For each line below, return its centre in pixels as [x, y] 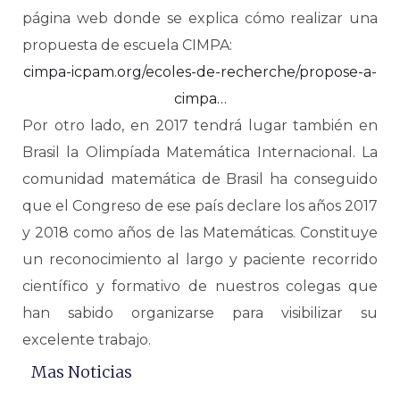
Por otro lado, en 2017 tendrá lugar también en [200, 125]
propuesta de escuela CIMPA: [127, 45]
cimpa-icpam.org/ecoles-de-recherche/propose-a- [200, 72]
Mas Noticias [82, 372]
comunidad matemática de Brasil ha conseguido [200, 179]
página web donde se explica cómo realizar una [200, 18]
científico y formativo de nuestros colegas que [200, 286]
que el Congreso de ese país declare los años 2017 [200, 206]
